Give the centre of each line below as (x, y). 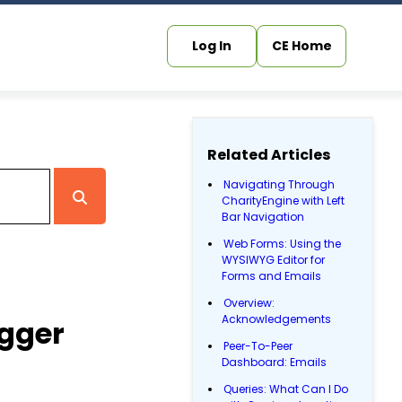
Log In (212, 46)
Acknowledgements (277, 319)
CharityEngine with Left (284, 201)
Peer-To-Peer (258, 346)
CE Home (301, 46)
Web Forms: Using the (283, 244)
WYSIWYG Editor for (274, 260)
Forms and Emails (272, 276)
